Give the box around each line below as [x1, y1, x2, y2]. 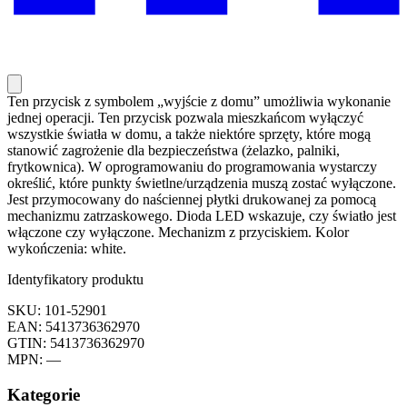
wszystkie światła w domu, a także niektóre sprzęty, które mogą [7, 126, 371, 143]
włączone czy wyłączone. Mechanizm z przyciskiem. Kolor [7, 224, 349, 241]
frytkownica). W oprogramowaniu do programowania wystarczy [7, 159, 377, 175]
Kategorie [7, 384, 80, 404]
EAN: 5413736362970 [7, 319, 140, 335]
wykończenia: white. [7, 241, 126, 257]
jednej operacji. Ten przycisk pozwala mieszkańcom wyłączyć [7, 110, 363, 126]
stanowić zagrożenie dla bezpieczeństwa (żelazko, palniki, [7, 143, 340, 159]
